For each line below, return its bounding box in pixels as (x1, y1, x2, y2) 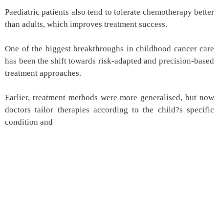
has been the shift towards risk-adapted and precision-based (5, 56, 214, 66)
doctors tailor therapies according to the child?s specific (5, 105, 214, 115)
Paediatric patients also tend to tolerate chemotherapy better (5, 7, 214, 17)
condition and (5, 117, 53, 127)
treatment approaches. (5, 68, 81, 78)
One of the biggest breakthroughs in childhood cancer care (5, 44, 214, 54)
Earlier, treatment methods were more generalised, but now (5, 93, 214, 103)
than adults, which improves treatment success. (5, 20, 167, 29)
